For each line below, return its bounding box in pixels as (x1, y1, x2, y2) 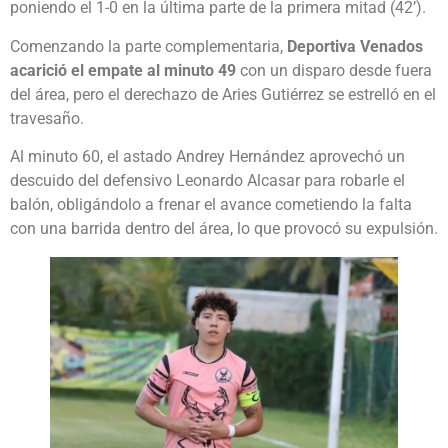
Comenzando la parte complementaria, (10, 36, 287, 56)
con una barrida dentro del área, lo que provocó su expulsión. (10, 219, 438, 239)
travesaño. (10, 108, 84, 128)
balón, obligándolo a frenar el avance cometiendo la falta (10, 195, 412, 215)
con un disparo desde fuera (240, 60, 432, 80)
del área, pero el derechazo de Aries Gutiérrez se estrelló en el (10, 84, 436, 104)
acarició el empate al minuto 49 (10, 60, 240, 80)
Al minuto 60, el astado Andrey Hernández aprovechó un (10, 147, 405, 167)
